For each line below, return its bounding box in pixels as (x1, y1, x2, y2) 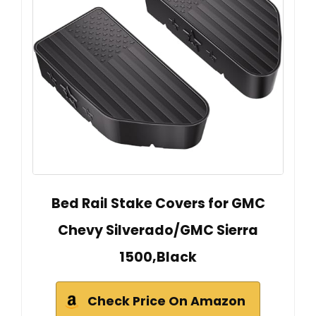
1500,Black (119, 247, 197, 267)
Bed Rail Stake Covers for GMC (51, 193, 265, 213)
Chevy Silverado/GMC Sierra (58, 220, 258, 240)
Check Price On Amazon (87, 292, 245, 310)
